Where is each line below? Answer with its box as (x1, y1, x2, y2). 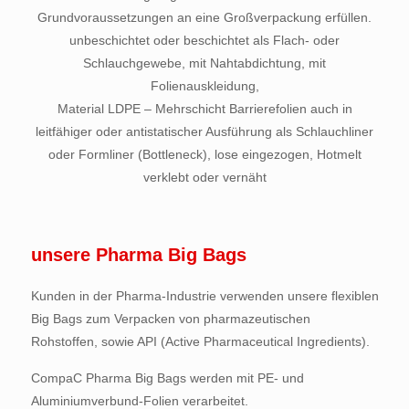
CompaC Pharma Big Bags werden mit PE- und (30, 371, 304, 385)
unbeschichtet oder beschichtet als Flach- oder (69, 33, 340, 47)
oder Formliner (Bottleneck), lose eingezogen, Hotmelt (47, 147, 362, 162)
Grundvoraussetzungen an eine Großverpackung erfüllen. (37, 10, 372, 25)
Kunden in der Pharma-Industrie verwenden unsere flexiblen (30, 288, 379, 303)
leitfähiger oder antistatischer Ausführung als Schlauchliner (36, 124, 373, 139)
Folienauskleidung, (150, 79, 259, 93)
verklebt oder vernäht (142, 170, 267, 184)
